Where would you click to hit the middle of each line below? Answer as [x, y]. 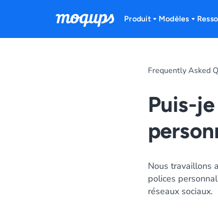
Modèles [174, 18]
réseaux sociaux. [180, 191]
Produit [137, 18]
